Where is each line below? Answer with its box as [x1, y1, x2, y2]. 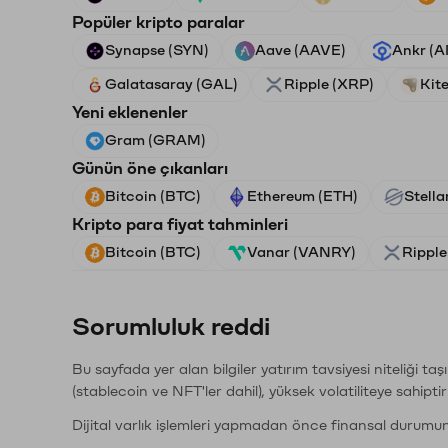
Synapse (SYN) [105, 43, 209, 58]
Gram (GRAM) [105, 133, 206, 148]
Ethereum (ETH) [247, 189, 358, 204]
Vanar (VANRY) [247, 245, 356, 260]
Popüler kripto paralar [72, 14, 245, 31]
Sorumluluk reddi [72, 314, 270, 340]
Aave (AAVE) [255, 43, 346, 58]
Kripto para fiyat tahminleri [72, 216, 288, 233]
